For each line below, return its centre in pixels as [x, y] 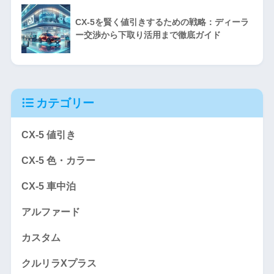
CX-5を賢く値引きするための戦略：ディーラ [162, 22]
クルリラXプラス [59, 263]
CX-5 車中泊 [48, 186]
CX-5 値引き [48, 135]
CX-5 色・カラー [58, 160]
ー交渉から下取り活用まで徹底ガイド [148, 35]
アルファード [50, 212]
